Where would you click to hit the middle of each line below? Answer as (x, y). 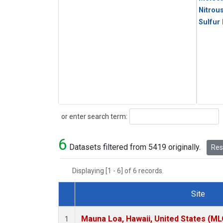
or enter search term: (93, 116)
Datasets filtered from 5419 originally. (135, 147)
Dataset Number (95, 206)
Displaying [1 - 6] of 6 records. (121, 171)
